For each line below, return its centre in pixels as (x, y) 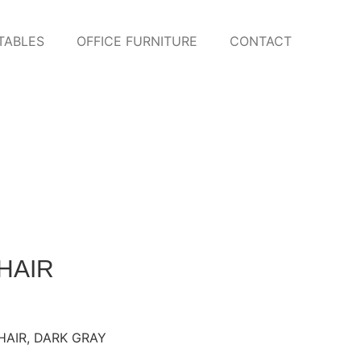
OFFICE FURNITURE (137, 41)
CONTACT (261, 41)
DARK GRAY (70, 338)
